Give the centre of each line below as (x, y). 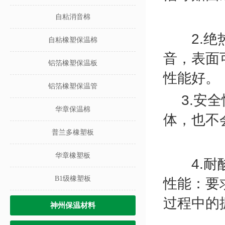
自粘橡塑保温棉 (73, 40)
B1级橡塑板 (73, 179)
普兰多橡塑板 (73, 132)
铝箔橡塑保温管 (73, 86)
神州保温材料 (73, 205)
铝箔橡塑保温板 (73, 63)
